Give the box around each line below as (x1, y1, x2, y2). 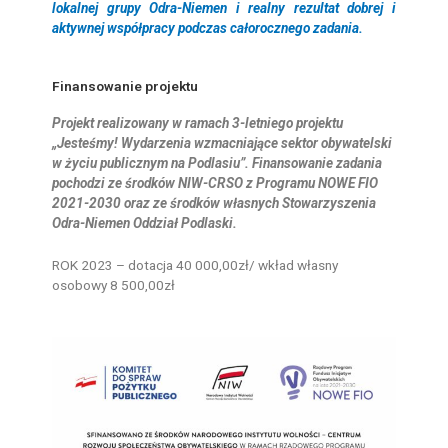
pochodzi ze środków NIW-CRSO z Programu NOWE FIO (52, 174, 379, 191)
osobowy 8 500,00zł (52, 276, 176, 293)
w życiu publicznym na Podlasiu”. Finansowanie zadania (52, 154, 383, 171)
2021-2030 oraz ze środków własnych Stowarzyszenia (52, 194, 377, 211)
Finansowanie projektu (52, 77, 199, 94)
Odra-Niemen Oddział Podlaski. (52, 214, 241, 231)
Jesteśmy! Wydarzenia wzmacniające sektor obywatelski (57, 134, 393, 151)
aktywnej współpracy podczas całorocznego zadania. (52, 20, 364, 37)
